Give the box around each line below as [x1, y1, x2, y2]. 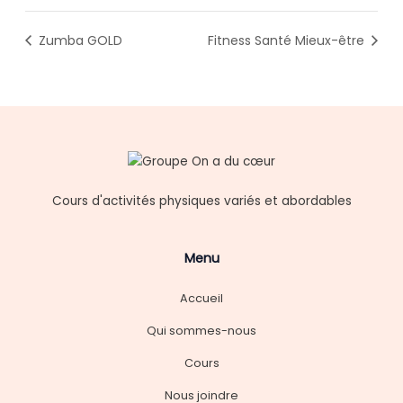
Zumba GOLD [34, 31, 122, 49]
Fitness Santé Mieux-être [208, 31, 369, 49]
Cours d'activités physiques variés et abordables [51, 192, 352, 210]
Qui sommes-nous [147, 322, 256, 338]
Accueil [180, 290, 223, 306]
